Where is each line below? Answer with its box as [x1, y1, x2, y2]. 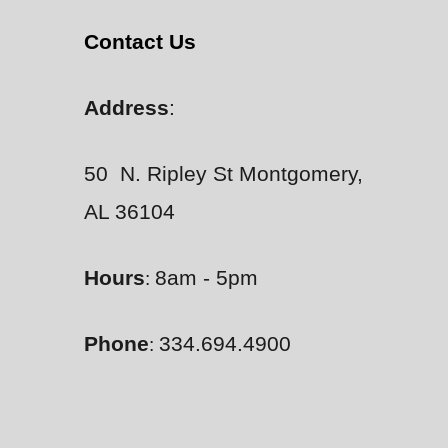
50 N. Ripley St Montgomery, [84, 162, 364, 186]
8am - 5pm [155, 266, 265, 290]
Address [84, 96, 170, 120]
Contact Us [84, 30, 197, 54]
